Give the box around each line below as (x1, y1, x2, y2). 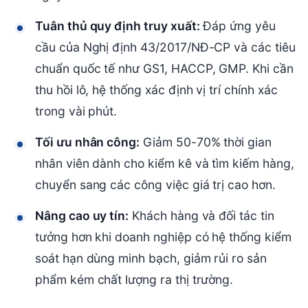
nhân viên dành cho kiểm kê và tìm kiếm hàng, (35, 156, 294, 171)
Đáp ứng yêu (199, 19, 276, 34)
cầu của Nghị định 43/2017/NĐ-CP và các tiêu (35, 40, 296, 55)
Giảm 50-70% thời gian (140, 135, 272, 150)
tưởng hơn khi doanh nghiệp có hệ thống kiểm (35, 230, 291, 245)
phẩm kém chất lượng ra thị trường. (35, 272, 234, 287)
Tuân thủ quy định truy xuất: (35, 19, 200, 34)
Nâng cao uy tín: (35, 208, 129, 223)
